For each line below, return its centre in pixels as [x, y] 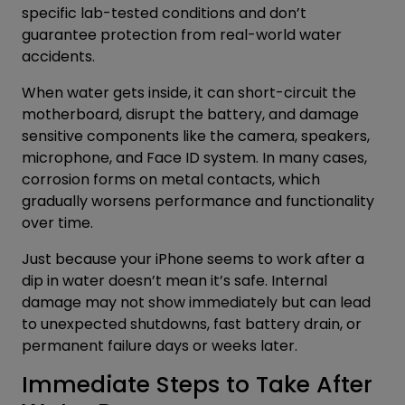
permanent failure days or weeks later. [160, 345]
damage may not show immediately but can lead [196, 302]
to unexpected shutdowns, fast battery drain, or [192, 324]
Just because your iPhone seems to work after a [193, 259]
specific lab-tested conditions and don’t [164, 13]
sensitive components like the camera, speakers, [196, 136]
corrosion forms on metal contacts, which [171, 179]
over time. [57, 222]
